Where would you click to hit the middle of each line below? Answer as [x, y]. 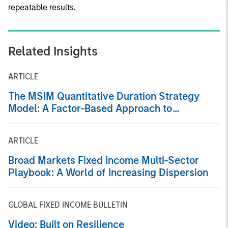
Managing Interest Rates [64, 121]
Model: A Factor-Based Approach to [25, 108]
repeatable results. [42, 7]
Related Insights [53, 51]
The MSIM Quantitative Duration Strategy [104, 96]
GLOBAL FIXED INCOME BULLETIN [68, 205]
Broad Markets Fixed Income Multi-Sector [104, 160]
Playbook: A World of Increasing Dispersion [108, 173]
